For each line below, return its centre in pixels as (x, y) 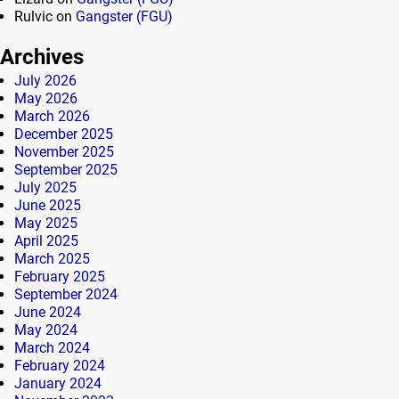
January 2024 (58, 383)
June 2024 (48, 312)
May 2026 (46, 98)
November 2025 (64, 151)
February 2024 (60, 365)
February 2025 (60, 276)
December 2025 (64, 134)
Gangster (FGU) (124, 16)
